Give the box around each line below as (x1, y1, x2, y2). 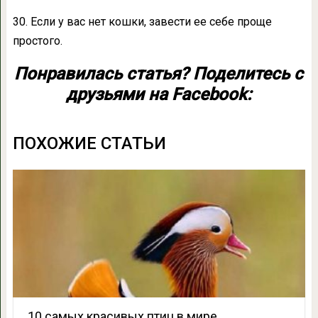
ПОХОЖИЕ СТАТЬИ (12, 133, 166, 154)
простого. (12, 34, 62, 48)
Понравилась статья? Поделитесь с (14, 64, 304, 84)
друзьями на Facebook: (66, 84, 252, 105)
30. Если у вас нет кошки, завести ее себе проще (12, 15, 272, 29)
